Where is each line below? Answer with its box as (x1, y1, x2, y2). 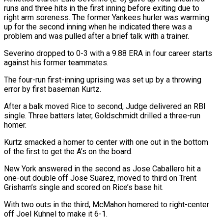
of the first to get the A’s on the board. (4, 146, 133, 156)
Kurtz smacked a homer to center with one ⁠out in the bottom (4, 137, 208, 147)
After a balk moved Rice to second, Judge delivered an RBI (4, 101, 206, 111)
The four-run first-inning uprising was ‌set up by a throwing (4, 75, 201, 84)
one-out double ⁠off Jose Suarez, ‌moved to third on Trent (4, 173, 196, 183)
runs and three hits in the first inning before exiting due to (4, 3, 199, 13)
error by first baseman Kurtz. (4, 84, 101, 94)
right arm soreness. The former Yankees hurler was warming (4, 12, 209, 22)
